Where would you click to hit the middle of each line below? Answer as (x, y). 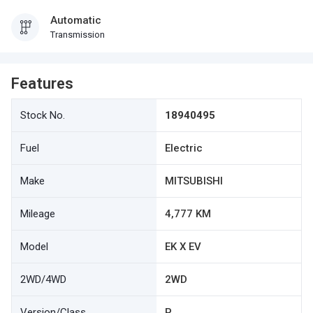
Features (42, 83)
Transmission (78, 35)
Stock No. (43, 115)
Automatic (76, 20)
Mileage (38, 214)
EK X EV (183, 247)
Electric (184, 148)
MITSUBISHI (194, 181)
